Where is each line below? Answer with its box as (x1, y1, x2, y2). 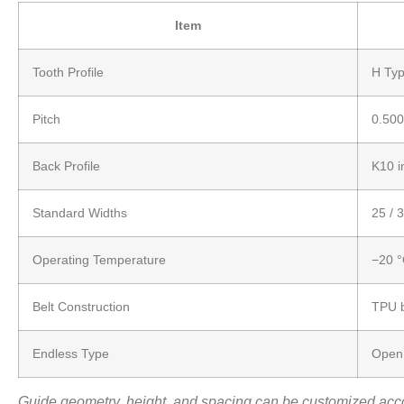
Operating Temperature (32, 252, 166, 268)
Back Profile (32, 159, 100, 174)
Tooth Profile (32, 65, 104, 80)
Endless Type (32, 346, 109, 362)
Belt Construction (32, 299, 130, 315)
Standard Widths (32, 206, 127, 221)
